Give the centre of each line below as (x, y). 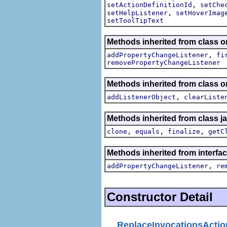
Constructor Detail (160, 197)
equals (147, 131)
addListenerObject (141, 97)
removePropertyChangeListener (164, 62)
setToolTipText (135, 20)
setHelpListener (137, 13)
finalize (184, 131)
